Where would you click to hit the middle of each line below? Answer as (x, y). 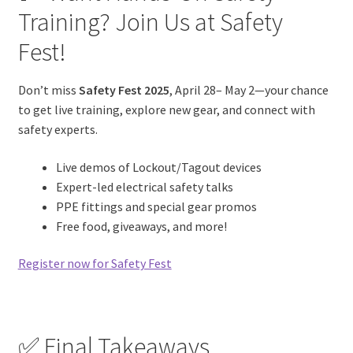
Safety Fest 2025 (124, 90)
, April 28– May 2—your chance (249, 90)
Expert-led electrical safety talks (144, 186)
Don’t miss (48, 90)
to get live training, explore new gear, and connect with (166, 110)
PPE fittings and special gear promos (156, 206)
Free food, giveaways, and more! (141, 226)
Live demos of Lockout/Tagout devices (158, 167)
